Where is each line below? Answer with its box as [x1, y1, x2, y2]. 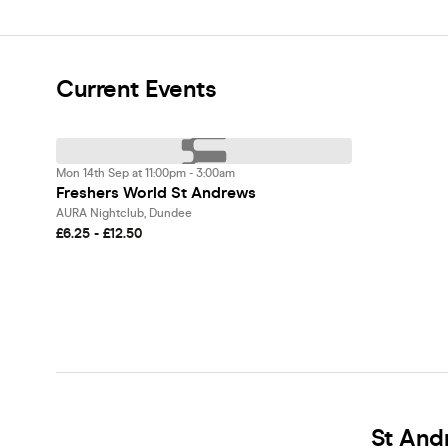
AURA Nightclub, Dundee [56, 206, 192, 220]
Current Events [56, 75, 216, 104]
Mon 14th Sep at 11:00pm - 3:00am [56, 166, 235, 180]
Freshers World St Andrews [56, 183, 256, 202]
